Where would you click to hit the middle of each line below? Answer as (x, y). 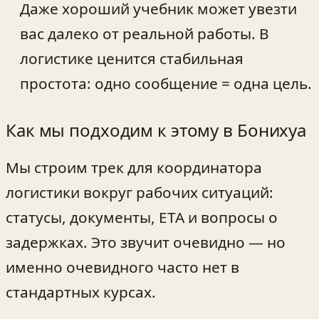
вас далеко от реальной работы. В (145, 33)
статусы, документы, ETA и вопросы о (142, 218)
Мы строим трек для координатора (134, 168)
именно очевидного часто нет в (122, 267)
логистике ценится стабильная (132, 58)
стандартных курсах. (81, 292)
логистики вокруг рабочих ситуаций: (140, 193)
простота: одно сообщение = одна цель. (166, 83)
